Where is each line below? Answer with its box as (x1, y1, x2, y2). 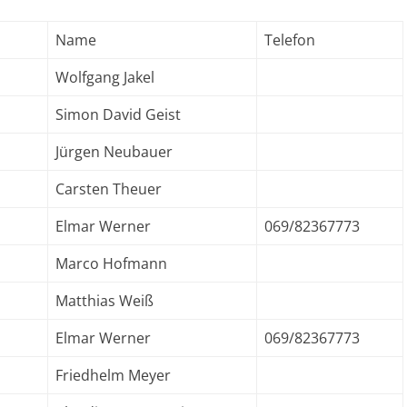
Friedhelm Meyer (55, 365, 171, 385)
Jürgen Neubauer (55, 142, 173, 162)
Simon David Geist (55, 104, 181, 124)
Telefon (264, 30, 315, 50)
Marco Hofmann (55, 253, 167, 273)
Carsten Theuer (55, 179, 162, 199)
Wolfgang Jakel (55, 67, 154, 87)
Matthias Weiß (55, 291, 154, 311)
